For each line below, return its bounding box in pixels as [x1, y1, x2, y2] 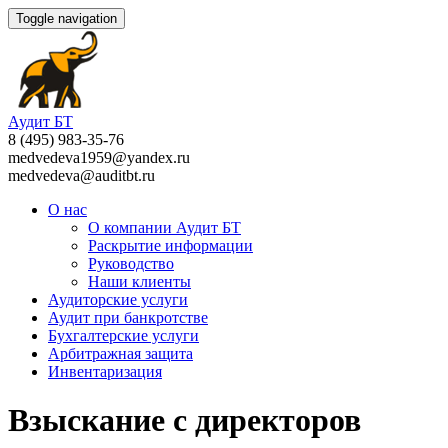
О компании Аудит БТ [88, 219, 241, 236]
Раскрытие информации [88, 237, 253, 254]
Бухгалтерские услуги [48, 327, 199, 344]
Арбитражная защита [48, 345, 193, 362]
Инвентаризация [48, 363, 162, 380]
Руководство [88, 255, 174, 272]
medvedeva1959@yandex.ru [8, 149, 190, 166]
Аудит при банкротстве [48, 309, 208, 326]
